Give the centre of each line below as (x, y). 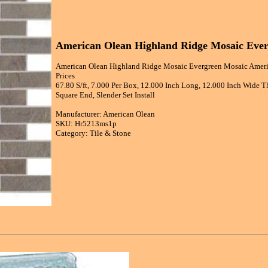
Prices (65, 76)
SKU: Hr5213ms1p (86, 124)
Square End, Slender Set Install (105, 95)
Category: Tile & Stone (93, 133)
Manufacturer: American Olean (105, 114)
